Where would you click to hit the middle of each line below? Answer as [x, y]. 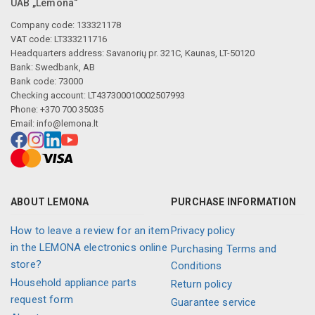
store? [26, 265]
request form [42, 300]
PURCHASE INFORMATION [233, 202]
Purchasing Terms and [223, 249]
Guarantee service [213, 303]
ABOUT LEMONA [50, 202]
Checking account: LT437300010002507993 [98, 96]
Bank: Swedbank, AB [53, 67]
